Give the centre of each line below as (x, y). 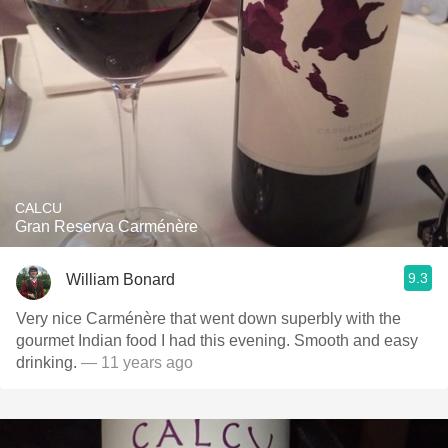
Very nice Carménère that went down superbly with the (208, 318)
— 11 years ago (135, 362)
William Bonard (120, 279)
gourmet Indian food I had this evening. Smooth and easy (217, 340)
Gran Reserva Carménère (106, 226)
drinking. (46, 362)
